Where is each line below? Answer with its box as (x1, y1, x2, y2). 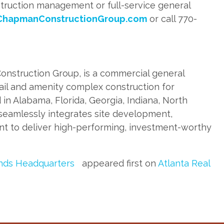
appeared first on (79, 158, 158, 168)
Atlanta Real (158, 158, 210, 168)
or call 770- (147, 13, 197, 24)
